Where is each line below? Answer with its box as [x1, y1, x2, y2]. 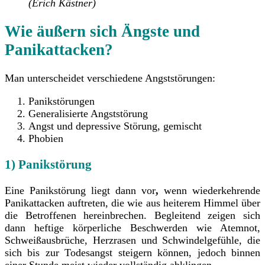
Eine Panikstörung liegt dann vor [5, 185, 156, 197]
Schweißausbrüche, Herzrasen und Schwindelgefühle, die [5, 234, 260, 247]
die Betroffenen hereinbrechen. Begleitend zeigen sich [5, 209, 260, 222]
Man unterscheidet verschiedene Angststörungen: [5, 72, 215, 85]
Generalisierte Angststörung [28, 108, 148, 120]
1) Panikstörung [5, 157, 92, 172]
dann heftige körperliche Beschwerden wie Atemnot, [5, 222, 260, 234]
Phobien [28, 132, 63, 145]
